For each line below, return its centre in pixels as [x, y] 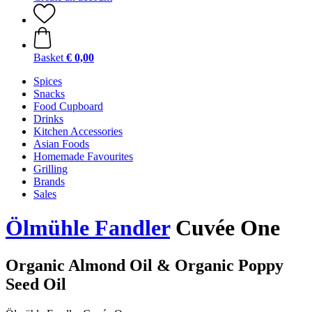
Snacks [49, 94]
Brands [49, 181]
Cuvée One [225, 228]
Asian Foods [61, 144]
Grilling [50, 169]
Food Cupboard [68, 106]
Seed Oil [36, 284]
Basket [48, 57]
